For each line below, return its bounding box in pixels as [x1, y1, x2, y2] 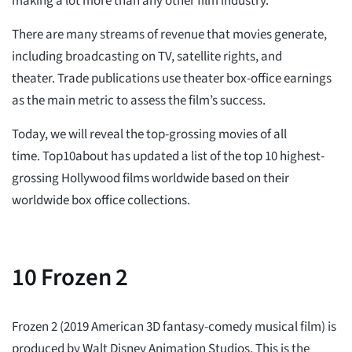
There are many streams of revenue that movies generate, [12, 25, 327, 44]
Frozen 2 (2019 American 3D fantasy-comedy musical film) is [12, 317, 336, 336]
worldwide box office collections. [12, 191, 190, 210]
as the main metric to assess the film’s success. [12, 91, 266, 110]
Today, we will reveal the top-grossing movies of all [12, 125, 287, 144]
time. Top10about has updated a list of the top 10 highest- [12, 147, 324, 166]
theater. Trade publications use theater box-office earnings [12, 69, 332, 88]
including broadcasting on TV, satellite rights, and [12, 47, 282, 66]
